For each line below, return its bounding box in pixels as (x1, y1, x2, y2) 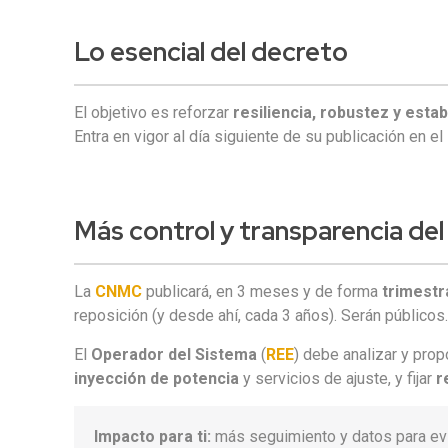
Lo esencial (74, 35, 206, 69)
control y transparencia (129, 214, 404, 248)
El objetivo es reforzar (74, 103, 234, 122)
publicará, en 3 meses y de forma (142, 282, 383, 301)
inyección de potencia (74, 369, 240, 388)
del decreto (205, 35, 349, 69)
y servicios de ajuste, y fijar (239, 369, 437, 388)
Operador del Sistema (91, 345, 258, 364)
